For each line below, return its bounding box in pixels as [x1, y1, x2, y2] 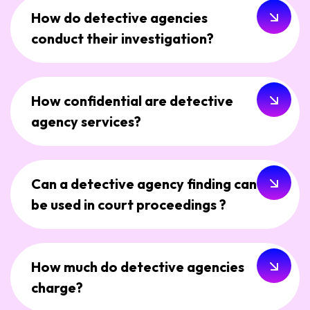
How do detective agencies [31, 9, 208, 27]
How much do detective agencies [31, 258, 244, 276]
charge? [31, 279, 83, 297]
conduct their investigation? [31, 30, 214, 48]
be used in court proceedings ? [31, 196, 226, 214]
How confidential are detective [31, 92, 233, 110]
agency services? [31, 113, 141, 131]
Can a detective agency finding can [31, 175, 257, 193]
